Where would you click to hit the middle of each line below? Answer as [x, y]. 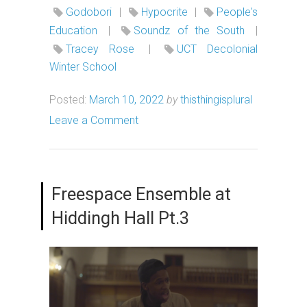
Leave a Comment [94, 120]
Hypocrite [164, 12]
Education [73, 30]
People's [237, 12]
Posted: [68, 99]
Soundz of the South [189, 30]
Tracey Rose [100, 49]
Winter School [83, 66]
